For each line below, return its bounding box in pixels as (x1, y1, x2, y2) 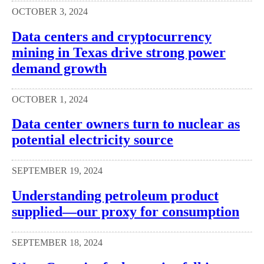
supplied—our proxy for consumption (12, 204, 239, 220)
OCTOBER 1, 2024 (12, 94, 88, 104)
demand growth (12, 60, 107, 76)
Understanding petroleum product (12, 188, 219, 204)
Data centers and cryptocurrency (12, 28, 212, 44)
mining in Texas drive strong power (12, 44, 226, 60)
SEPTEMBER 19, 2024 (12, 166, 103, 176)
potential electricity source (12, 132, 173, 148)
